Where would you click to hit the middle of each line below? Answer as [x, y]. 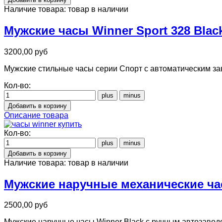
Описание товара [36, 115]
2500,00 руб [26, 205]
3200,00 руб [26, 52]
